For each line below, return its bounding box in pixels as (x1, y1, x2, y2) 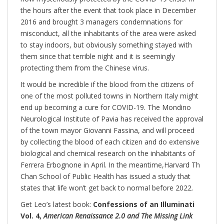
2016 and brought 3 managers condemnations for (20, 17, 182, 27)
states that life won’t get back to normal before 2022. (20, 183, 193, 193)
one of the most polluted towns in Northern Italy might (20, 91, 198, 101)
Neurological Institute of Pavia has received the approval (20, 114, 203, 124)
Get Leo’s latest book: (20, 199, 93, 209)
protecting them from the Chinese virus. (20, 63, 149, 73)
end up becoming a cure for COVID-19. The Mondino (20, 102, 191, 112)
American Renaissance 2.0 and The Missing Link (43, 211, 192, 221)
